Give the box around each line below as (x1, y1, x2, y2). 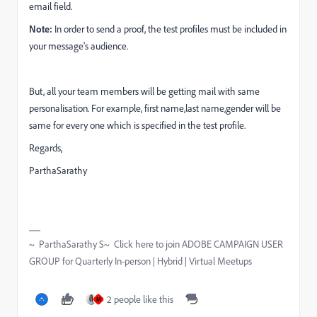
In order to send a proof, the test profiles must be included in (54, 23, 287, 35)
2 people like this (107, 293, 173, 306)
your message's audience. (29, 40, 128, 52)
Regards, (29, 142, 62, 154)
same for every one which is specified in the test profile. (29, 119, 246, 132)
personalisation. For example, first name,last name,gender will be (29, 102, 281, 115)
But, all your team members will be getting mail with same (29, 85, 260, 98)
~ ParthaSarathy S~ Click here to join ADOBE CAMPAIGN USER (29, 238, 283, 250)
